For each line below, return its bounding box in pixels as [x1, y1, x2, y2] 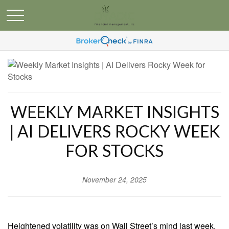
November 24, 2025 [82, 174, 147, 185]
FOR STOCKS [65, 144, 164, 160]
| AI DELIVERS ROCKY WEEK [9, 124, 220, 141]
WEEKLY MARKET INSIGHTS [10, 105, 219, 121]
